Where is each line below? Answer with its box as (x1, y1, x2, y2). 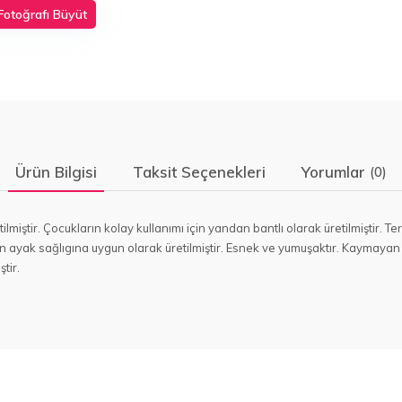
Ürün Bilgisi (15, 162, 97, 181)
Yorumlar (301, 162, 370, 181)
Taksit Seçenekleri (133, 162, 266, 181)
